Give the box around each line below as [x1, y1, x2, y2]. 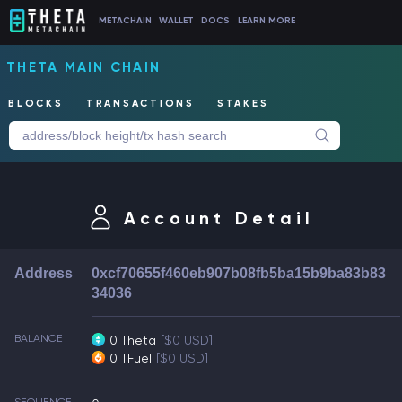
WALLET [159, 15, 195, 26]
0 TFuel [109, 351, 153, 365]
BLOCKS [8, 98, 64, 110]
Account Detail [123, 208, 315, 229]
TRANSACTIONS [85, 98, 195, 110]
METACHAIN [98, 15, 152, 26]
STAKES [216, 98, 269, 110]
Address [14, 266, 73, 281]
